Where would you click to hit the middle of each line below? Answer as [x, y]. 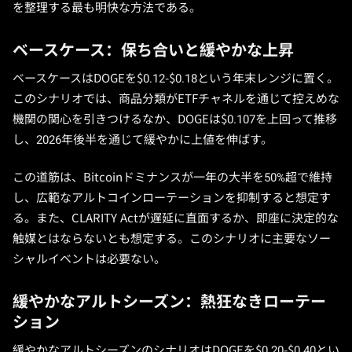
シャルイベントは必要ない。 [89, 259]
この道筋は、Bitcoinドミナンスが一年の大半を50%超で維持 [172, 178]
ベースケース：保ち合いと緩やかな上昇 [153, 50]
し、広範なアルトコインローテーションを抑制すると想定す [172, 198]
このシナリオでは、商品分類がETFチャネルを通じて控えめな [176, 99]
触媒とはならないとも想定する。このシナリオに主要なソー [172, 239]
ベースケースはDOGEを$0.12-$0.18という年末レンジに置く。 [176, 79]
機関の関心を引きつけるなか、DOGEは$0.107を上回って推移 [175, 119]
